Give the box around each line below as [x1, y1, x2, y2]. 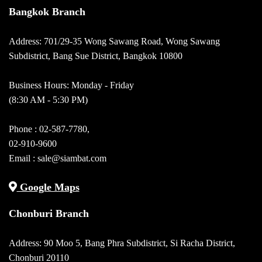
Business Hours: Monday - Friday [9, 80, 134, 90]
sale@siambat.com [37, 153, 106, 163]
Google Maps [16, 181, 80, 193]
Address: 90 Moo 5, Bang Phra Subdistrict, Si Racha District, [9, 238, 235, 248]
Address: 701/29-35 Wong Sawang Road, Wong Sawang [9, 36, 220, 46]
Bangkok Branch [9, 6, 85, 18]
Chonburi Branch [9, 208, 89, 219]
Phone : [9, 124, 39, 134]
